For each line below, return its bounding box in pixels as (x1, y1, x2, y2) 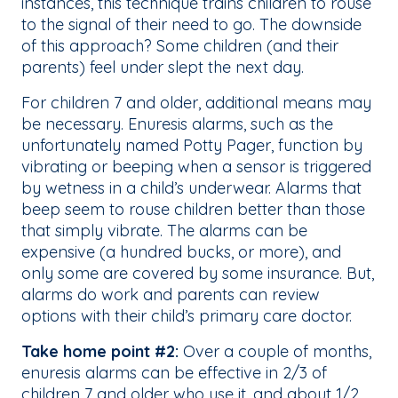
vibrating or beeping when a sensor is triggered (21, 156, 371, 178)
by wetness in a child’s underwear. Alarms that (21, 178, 362, 199)
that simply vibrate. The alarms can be (21, 220, 307, 242)
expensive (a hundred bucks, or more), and (21, 242, 341, 263)
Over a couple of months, (179, 341, 371, 362)
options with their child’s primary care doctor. (21, 306, 356, 327)
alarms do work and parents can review (21, 284, 320, 306)
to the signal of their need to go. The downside (21, 14, 362, 36)
